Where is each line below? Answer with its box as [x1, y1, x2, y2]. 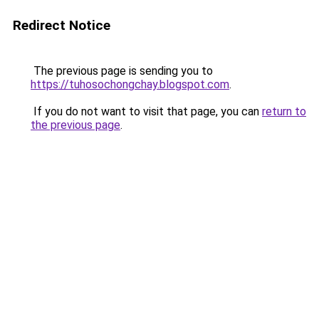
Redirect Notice [13, 17, 110, 33]
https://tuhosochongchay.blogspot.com [31, 78, 229, 91]
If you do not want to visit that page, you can [31, 105, 262, 118]
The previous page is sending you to [31, 64, 213, 78]
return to [262, 105, 306, 118]
